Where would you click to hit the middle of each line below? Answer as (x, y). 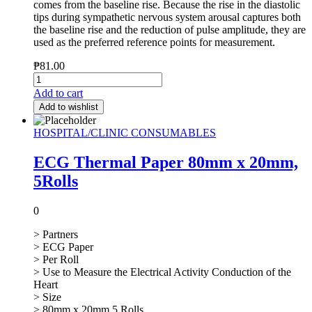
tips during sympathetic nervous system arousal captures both (167, 17)
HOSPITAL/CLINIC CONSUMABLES (125, 133)
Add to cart (58, 93)
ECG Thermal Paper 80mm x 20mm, (166, 162)
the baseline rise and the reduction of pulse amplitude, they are (170, 30)
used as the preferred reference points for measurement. (154, 42)
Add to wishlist (69, 107)
